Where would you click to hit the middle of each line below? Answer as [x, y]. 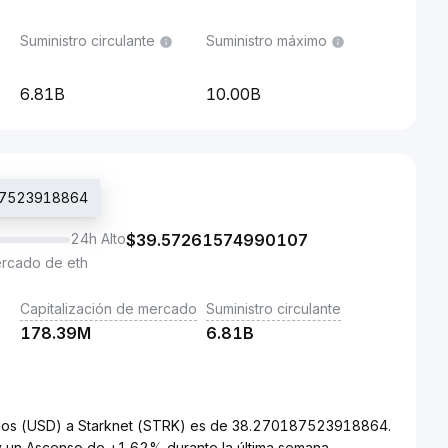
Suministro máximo [266, 40]
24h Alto [98, 238]
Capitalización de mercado [108, 308]
